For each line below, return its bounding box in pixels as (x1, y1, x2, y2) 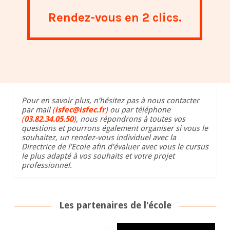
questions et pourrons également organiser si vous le (21, 124, 208, 133)
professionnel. (21, 161, 72, 170)
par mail (21, 105, 52, 115)
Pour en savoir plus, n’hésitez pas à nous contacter (21, 96, 199, 106)
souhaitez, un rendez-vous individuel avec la (21, 133, 176, 143)
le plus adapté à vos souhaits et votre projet (21, 151, 175, 161)
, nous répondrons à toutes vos (75, 114, 185, 124)
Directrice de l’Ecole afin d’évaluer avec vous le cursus (21, 142, 208, 152)
